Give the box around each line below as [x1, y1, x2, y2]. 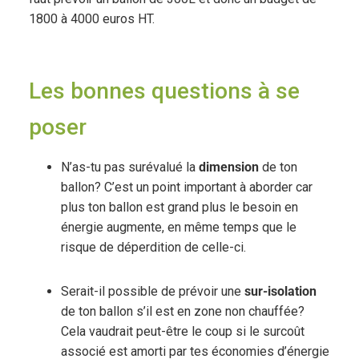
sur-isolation [244, 284, 317, 300]
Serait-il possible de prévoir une [60, 284, 244, 300]
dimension [198, 159, 259, 175]
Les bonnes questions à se [28, 78, 300, 105]
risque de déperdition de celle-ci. [60, 240, 246, 256]
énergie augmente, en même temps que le [60, 220, 296, 236]
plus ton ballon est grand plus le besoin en [60, 200, 298, 216]
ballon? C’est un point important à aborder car [60, 179, 313, 196]
